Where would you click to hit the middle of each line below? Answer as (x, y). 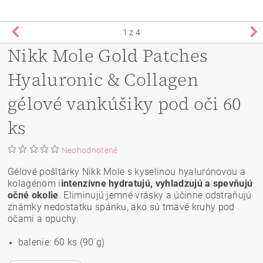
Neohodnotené (90, 150)
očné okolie (33, 195)
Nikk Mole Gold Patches (108, 55)
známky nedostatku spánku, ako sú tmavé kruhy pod (121, 207)
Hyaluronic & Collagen (103, 79)
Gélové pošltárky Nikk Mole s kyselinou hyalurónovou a (127, 171)
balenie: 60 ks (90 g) (61, 242)
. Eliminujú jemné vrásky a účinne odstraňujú (155, 195)
